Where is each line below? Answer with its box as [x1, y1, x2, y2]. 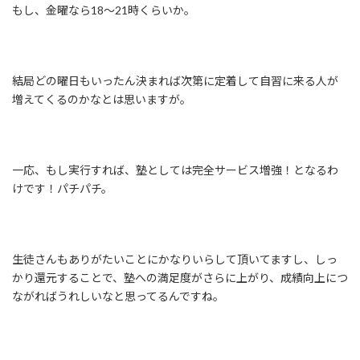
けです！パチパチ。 [12, 182, 112, 196]
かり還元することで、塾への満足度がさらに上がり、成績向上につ [12, 271, 348, 285]
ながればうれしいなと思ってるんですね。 [12, 289, 224, 304]
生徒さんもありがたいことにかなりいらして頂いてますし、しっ [12, 252, 337, 267]
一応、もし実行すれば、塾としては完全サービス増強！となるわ [12, 163, 338, 178]
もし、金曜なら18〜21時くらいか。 [12, 3, 195, 18]
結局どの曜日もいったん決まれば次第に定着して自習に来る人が [12, 74, 338, 88]
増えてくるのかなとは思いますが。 [12, 92, 191, 107]
